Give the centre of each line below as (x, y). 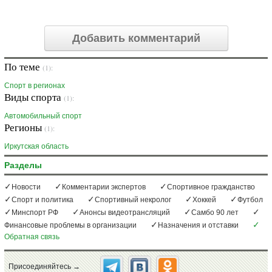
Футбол (250, 200)
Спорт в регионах (35, 86)
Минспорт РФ (35, 213)
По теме (23, 67)
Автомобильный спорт (43, 116)
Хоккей (204, 200)
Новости (26, 187)
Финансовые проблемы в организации (70, 226)
